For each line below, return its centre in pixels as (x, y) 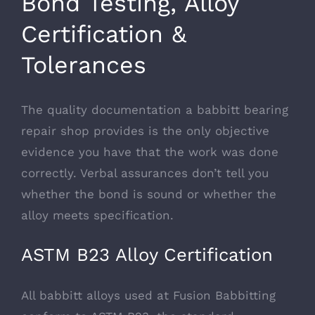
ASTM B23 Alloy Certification (147, 255)
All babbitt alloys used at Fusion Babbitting (148, 295)
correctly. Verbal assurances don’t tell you (145, 173)
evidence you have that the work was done (150, 152)
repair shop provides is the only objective (145, 130)
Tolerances (84, 64)
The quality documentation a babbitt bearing (155, 109)
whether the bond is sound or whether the (149, 194)
